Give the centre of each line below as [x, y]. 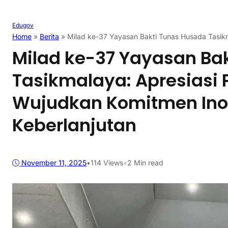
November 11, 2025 [54, 163]
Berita [49, 37]
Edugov [23, 25]
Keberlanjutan [74, 125]
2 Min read [145, 163]
